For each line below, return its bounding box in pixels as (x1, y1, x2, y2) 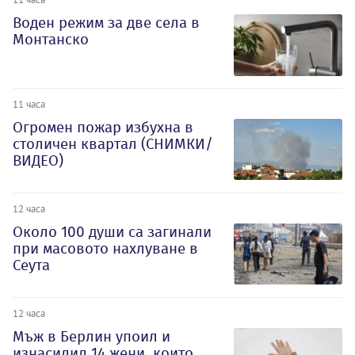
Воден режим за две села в (13, 13, 200, 32)
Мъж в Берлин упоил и (13, 326, 170, 345)
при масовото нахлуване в (13, 239, 198, 258)
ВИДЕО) (13, 151, 63, 170)
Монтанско (13, 30, 89, 49)
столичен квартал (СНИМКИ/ (13, 135, 213, 154)
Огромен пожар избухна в (13, 118, 193, 137)
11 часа (13, 97, 45, 111)
